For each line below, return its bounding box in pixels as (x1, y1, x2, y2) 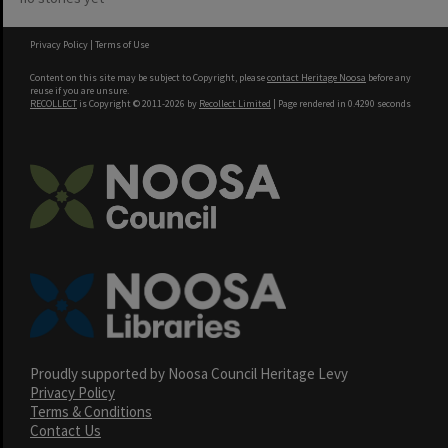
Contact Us (30, 421, 101, 440)
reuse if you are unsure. (30, 84, 129, 97)
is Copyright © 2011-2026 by (77, 97, 199, 110)
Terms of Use (95, 38, 149, 51)
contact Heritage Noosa (267, 71, 366, 84)
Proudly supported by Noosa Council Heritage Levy (30, 364, 348, 383)
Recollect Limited (199, 97, 271, 110)
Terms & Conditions (30, 402, 152, 421)
